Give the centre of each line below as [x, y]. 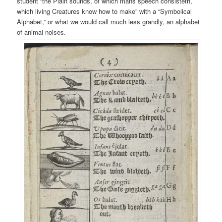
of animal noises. [44, 32]
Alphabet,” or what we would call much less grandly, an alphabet [109, 21]
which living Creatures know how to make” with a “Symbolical [105, 11]
